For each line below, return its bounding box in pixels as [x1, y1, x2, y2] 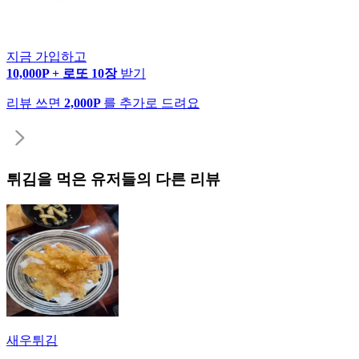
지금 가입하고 [6, 49, 87, 63]
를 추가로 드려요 [103, 95, 200, 110]
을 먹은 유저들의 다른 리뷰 [37, 170, 220, 188]
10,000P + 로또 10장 [6, 66, 120, 80]
